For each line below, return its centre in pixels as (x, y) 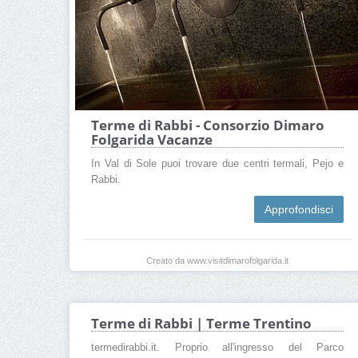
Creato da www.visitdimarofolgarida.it (217, 260)
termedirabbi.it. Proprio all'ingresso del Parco (217, 348)
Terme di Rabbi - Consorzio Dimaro (208, 125)
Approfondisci (299, 209)
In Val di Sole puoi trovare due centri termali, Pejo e (217, 163)
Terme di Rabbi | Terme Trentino (201, 324)
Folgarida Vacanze (152, 139)
